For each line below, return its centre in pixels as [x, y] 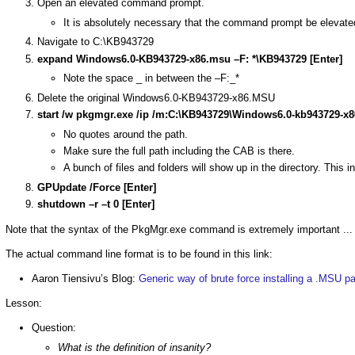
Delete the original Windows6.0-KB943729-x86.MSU [156, 97]
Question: [54, 328]
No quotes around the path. [126, 134]
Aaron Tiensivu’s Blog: [85, 278]
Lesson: [24, 303]
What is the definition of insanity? [134, 347]
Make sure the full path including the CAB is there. [179, 151]
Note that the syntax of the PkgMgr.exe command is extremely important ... [179, 229]
